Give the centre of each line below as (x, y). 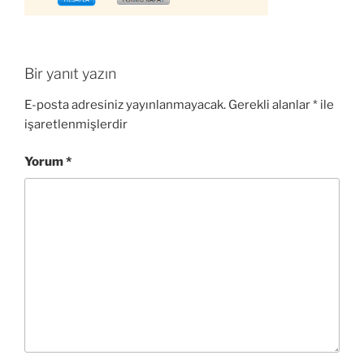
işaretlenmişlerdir (76, 124)
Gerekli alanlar (271, 104)
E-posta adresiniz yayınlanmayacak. (125, 104)
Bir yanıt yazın (70, 74)
